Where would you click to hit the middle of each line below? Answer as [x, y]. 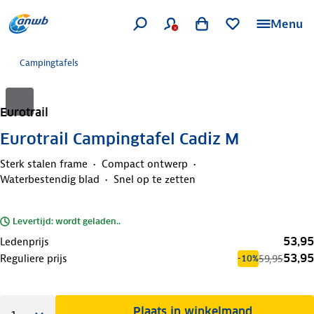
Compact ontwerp [145, 164]
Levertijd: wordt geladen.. [67, 221]
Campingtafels [49, 63]
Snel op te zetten [155, 179]
